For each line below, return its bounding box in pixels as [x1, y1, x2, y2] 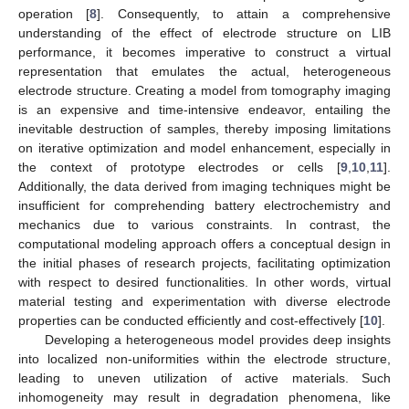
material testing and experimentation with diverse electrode [18, 293, 391, 309]
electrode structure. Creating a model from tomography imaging [18, 82, 391, 98]
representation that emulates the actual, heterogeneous [18, 63, 391, 79]
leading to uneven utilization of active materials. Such [18, 370, 391, 385]
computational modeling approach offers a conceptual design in [18, 236, 391, 251]
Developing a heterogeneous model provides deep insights [44, 331, 391, 347]
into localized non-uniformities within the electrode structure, [18, 351, 391, 366]
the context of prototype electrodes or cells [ [18, 159, 341, 174]
